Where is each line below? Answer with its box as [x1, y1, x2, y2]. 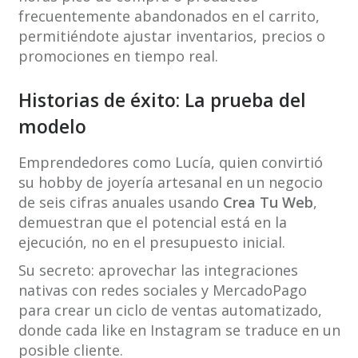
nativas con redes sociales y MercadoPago [18, 280, 307, 300]
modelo [18, 113, 86, 140]
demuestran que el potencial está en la [18, 213, 287, 233]
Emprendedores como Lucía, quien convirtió [18, 153, 323, 173]
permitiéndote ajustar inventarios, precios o [18, 26, 325, 46]
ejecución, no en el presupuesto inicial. [18, 233, 285, 253]
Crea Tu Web [222, 193, 313, 213]
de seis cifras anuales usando [18, 193, 223, 213]
